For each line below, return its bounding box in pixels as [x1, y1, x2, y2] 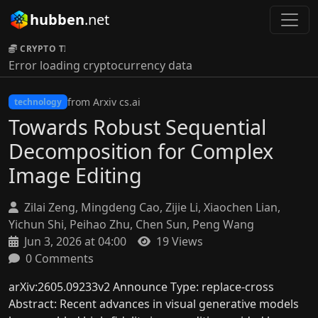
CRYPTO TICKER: [20, 43, 94, 55]
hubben [30, 10, 84, 29]
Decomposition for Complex [9, 137, 273, 165]
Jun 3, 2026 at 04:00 [21, 234, 126, 249]
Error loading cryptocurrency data [9, 57, 192, 73]
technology [13, 95, 62, 108]
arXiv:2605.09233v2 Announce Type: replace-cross [9, 279, 274, 295]
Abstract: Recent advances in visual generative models [9, 296, 299, 312]
